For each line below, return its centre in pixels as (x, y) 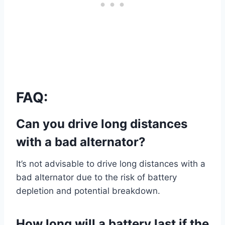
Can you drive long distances (102, 124)
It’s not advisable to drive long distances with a (111, 164)
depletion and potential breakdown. (88, 191)
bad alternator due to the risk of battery (96, 178)
